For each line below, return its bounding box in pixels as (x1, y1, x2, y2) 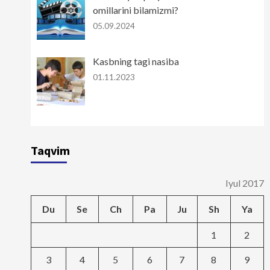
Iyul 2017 (225, 177, 264, 189)
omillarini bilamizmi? (92, 4, 178, 16)
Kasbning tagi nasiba (92, 55, 179, 67)
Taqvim (30, 142, 70, 158)
